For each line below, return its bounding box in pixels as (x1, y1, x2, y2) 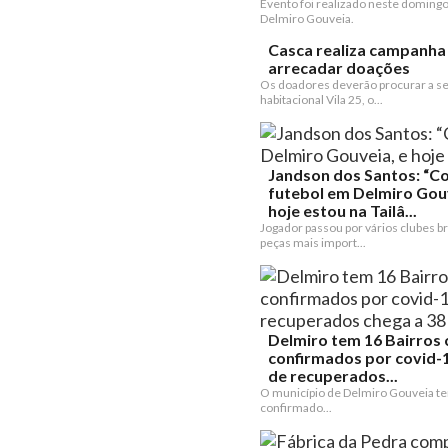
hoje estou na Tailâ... (268, 201, 417, 220)
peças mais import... (260, 235, 366, 250)
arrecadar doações (268, 58, 410, 77)
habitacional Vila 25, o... (260, 92, 383, 107)
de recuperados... (268, 366, 398, 385)
